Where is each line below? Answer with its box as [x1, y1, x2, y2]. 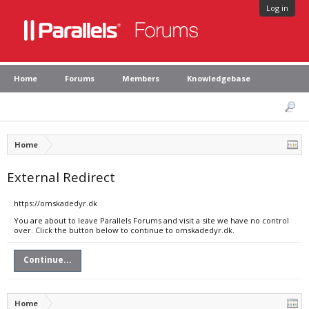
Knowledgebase [187, 73, 250, 83]
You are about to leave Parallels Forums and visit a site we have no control [14, 215, 289, 226]
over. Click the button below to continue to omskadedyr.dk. [14, 225, 235, 235]
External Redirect [7, 168, 115, 186]
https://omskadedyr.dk [14, 198, 97, 208]
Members [122, 73, 159, 83]
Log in [266, 3, 288, 13]
